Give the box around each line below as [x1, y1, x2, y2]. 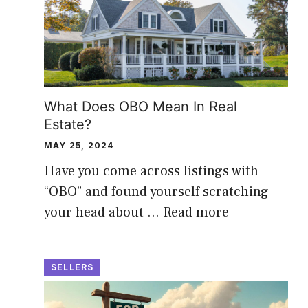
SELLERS [51, 261, 94, 272]
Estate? [44, 115, 91, 133]
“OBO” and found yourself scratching [44, 182, 269, 201]
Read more [163, 203, 229, 221]
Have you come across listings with [44, 162, 258, 180]
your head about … [44, 203, 163, 221]
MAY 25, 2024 [44, 140, 114, 151]
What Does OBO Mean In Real [44, 98, 237, 115]
